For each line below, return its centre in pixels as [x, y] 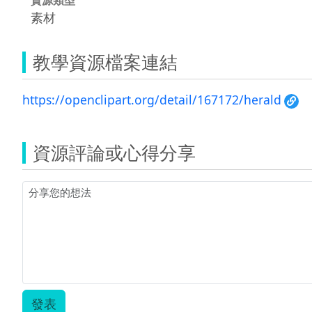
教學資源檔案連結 [105, 62]
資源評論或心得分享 [114, 152]
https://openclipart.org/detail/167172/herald [152, 99]
